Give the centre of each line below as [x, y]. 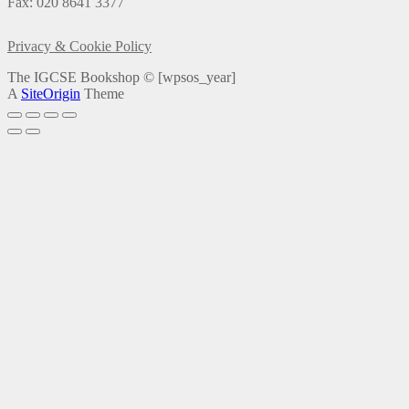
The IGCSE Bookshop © [83, 77]
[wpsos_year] [197, 77]
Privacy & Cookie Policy [79, 46]
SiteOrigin [51, 93]
